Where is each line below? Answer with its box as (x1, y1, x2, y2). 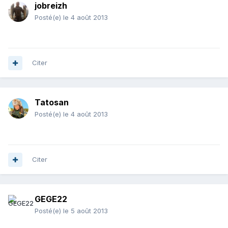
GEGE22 (35, 194, 67, 205)
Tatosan (35, 97, 69, 108)
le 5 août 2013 (63, 207, 108, 215)
